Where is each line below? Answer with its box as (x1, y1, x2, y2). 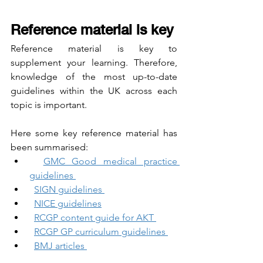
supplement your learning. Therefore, (11, 57, 177, 69)
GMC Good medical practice (43, 156, 178, 167)
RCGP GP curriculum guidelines (34, 226, 168, 238)
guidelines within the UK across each (11, 85, 177, 97)
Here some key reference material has (11, 127, 177, 139)
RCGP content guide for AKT (34, 212, 156, 224)
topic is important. (11, 99, 89, 111)
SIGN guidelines (34, 184, 104, 195)
